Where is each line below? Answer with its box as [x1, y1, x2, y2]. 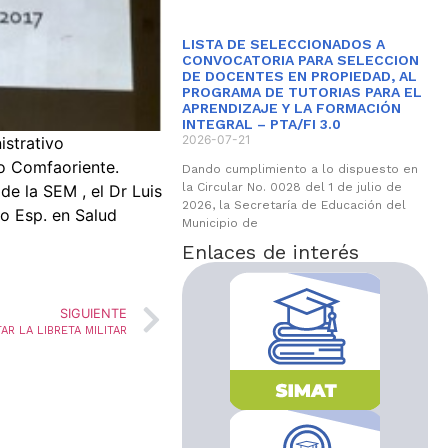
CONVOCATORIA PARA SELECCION [181, 52, 419, 68]
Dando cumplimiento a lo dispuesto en [181, 162, 418, 176]
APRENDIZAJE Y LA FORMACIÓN [181, 100, 401, 116]
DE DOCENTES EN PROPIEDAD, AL [181, 68, 417, 84]
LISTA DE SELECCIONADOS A [181, 36, 385, 52]
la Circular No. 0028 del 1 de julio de [181, 180, 402, 194]
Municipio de [181, 216, 258, 230]
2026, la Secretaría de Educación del [181, 198, 406, 212]
